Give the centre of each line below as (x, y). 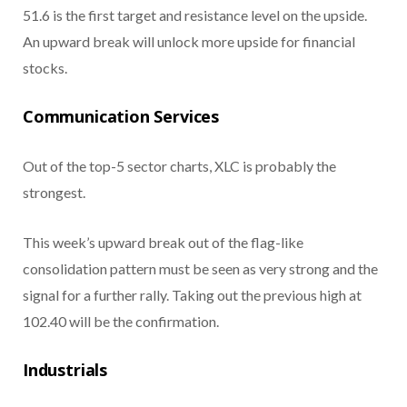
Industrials (65, 369)
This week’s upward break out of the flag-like (163, 242)
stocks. (45, 67)
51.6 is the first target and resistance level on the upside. (195, 15)
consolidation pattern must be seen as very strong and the (200, 268)
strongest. (54, 192)
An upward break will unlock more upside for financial (189, 41)
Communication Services (121, 116)
